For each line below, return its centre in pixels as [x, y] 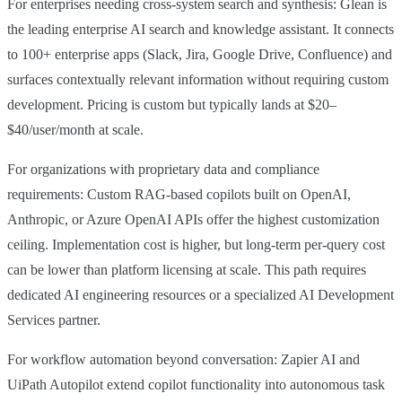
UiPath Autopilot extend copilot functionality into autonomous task [196, 384]
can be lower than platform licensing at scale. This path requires [187, 269]
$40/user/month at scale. [75, 129]
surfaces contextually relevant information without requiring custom [198, 79]
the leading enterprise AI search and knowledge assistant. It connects [201, 29]
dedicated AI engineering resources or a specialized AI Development [201, 294]
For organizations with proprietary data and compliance [163, 169]
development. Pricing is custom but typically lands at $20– [172, 104]
